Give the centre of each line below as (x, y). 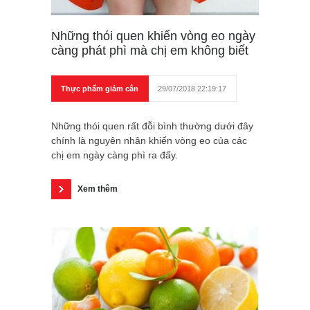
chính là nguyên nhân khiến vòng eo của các (149, 140)
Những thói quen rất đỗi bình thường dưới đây (152, 126)
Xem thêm (98, 189)
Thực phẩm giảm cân (100, 88)
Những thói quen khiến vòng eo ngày (153, 36)
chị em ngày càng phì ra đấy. (115, 155)
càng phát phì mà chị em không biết (150, 50)
